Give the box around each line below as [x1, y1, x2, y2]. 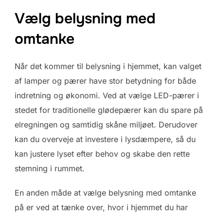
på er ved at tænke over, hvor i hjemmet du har [15, 202, 188, 212]
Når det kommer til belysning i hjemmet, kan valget [15, 61, 201, 71]
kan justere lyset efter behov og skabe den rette [15, 148, 190, 159]
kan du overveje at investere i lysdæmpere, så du [15, 134, 196, 144]
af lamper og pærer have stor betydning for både [15, 75, 196, 86]
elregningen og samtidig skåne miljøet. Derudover [15, 119, 198, 129]
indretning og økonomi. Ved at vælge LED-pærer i [15, 90, 199, 100]
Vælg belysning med [15, 9, 156, 28]
